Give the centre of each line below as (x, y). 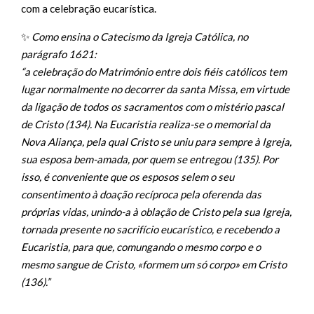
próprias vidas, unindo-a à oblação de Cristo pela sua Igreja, (156, 212)
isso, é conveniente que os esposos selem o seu (128, 177)
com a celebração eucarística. (89, 8)
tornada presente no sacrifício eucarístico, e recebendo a (150, 229)
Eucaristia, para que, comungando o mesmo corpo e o (141, 247)
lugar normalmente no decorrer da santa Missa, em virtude (155, 89)
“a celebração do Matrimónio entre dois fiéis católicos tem (154, 71)
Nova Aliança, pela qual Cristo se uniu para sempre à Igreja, (156, 142)
